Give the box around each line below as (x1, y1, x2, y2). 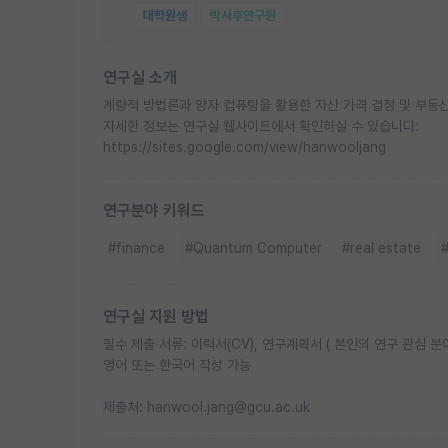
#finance (108, 240, 165, 256)
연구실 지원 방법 (103, 307, 209, 326)
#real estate (342, 240, 421, 256)
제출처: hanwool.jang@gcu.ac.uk (103, 399, 310, 415)
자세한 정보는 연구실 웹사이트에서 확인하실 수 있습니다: (103, 118, 419, 134)
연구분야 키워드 (103, 201, 205, 220)
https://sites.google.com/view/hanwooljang (103, 139, 386, 155)
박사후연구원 (210, 8, 276, 23)
